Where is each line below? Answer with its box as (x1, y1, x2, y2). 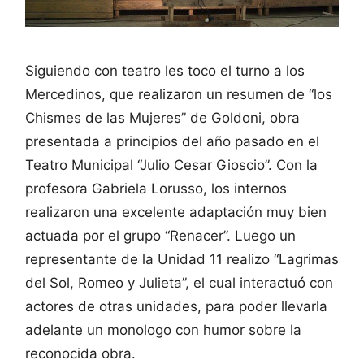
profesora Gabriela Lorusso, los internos (25, 180, 287, 197)
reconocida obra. (25, 344, 136, 362)
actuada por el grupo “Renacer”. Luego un (25, 227, 296, 244)
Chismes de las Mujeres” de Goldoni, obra (25, 109, 300, 126)
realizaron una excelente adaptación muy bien (25, 203, 327, 220)
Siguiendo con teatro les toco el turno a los (25, 62, 305, 79)
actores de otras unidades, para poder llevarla (25, 297, 327, 314)
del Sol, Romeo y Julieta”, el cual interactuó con (25, 274, 333, 291)
